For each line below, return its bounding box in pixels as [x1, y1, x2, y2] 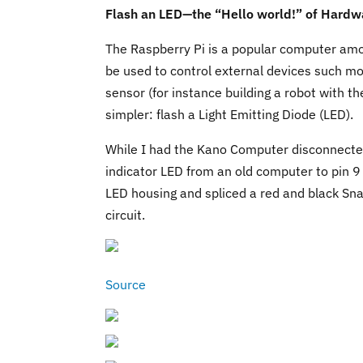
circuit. [105, 207, 145, 223]
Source [105, 276, 146, 293]
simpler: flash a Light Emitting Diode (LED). [105, 106, 353, 122]
